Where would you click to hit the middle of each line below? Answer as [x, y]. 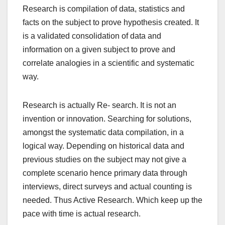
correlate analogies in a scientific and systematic [108, 63]
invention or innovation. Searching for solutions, [107, 119]
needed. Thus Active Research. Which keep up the [113, 200]
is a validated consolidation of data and [92, 36]
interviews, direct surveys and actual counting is [107, 186]
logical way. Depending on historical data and [103, 146]
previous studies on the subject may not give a [104, 159]
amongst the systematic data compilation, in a [103, 132]
